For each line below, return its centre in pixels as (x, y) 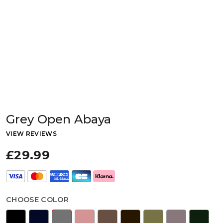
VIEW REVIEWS (31, 133)
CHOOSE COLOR (37, 199)
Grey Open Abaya (59, 119)
